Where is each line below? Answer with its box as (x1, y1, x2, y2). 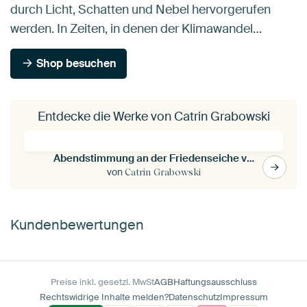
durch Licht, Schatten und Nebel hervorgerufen (10, 1, 271, 19)
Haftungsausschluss (173, 276, 257, 288)
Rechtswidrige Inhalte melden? (39, 291, 169, 304)
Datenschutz (168, 291, 220, 304)
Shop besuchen (34, 56, 117, 71)
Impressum (219, 291, 268, 304)
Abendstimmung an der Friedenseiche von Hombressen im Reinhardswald (246, 151, 254, 166)
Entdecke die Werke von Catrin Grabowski (37, 108, 270, 125)
